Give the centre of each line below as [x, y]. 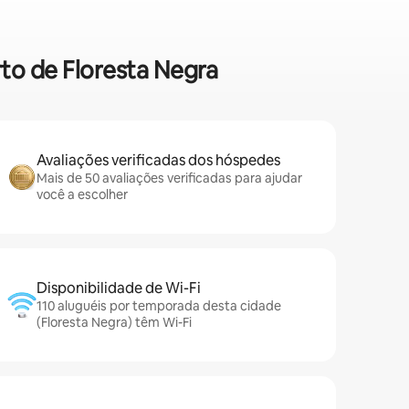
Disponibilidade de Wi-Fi [119, 288]
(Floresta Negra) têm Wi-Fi [114, 323]
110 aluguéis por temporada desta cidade [159, 306]
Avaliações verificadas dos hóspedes [158, 161]
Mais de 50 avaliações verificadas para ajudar [169, 178]
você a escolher [82, 195]
